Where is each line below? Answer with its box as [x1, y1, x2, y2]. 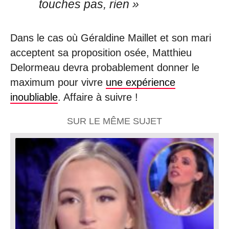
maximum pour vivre [10, 77, 106, 88]
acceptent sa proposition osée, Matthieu [10, 47, 192, 59]
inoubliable [10, 91, 58, 103]
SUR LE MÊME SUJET [67, 116, 162, 126]
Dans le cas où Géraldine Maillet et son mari [10, 32, 211, 44]
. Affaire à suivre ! [58, 91, 138, 103]
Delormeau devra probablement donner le [10, 62, 199, 74]
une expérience [106, 77, 175, 88]
